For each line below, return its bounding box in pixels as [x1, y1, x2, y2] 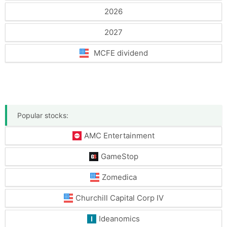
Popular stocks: [17, 111, 68, 120]
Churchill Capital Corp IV [75, 193, 164, 203]
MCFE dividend [93, 48, 148, 58]
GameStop [100, 152, 138, 161]
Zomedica [102, 172, 137, 182]
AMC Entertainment [84, 131, 155, 140]
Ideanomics [99, 214, 140, 223]
